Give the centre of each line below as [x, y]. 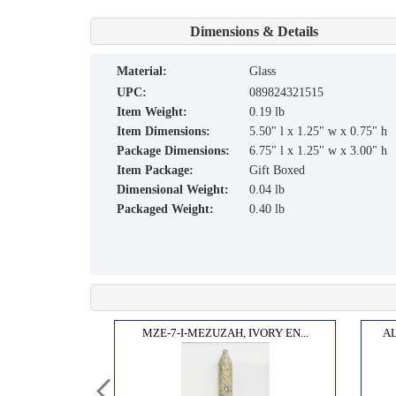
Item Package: [155, 170]
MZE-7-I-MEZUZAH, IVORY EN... [225, 332]
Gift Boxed [277, 170]
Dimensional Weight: [173, 189]
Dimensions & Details [254, 31]
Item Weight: [152, 111]
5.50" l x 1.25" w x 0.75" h [318, 131]
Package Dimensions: [173, 150]
